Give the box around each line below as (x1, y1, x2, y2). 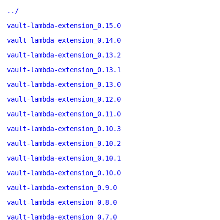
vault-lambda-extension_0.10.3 (7, 125, 121, 133)
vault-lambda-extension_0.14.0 (7, 36, 121, 44)
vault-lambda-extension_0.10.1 (7, 154, 121, 162)
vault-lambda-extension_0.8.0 (7, 198, 117, 206)
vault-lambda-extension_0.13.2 (7, 51, 121, 59)
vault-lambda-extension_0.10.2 (7, 139, 121, 147)
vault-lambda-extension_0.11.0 (7, 110, 121, 118)
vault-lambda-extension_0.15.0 (7, 22, 121, 29)
